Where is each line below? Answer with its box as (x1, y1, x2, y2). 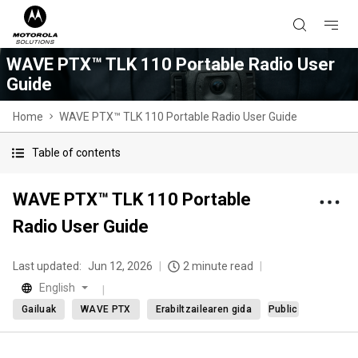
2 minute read (183, 260, 253, 272)
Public (268, 304, 298, 315)
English (39, 281, 75, 294)
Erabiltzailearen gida (155, 304, 252, 315)
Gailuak (22, 304, 57, 315)
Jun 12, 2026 (88, 260, 153, 272)
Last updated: (13, 260, 82, 272)
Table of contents (32, 146, 121, 159)
